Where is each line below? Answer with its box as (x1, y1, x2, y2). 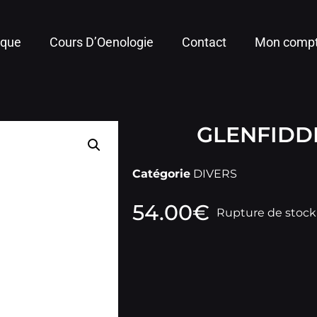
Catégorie (132, 167, 190, 180)
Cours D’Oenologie (50, 35, 154, 50)
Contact (182, 35, 227, 50)
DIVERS (193, 167, 237, 180)
